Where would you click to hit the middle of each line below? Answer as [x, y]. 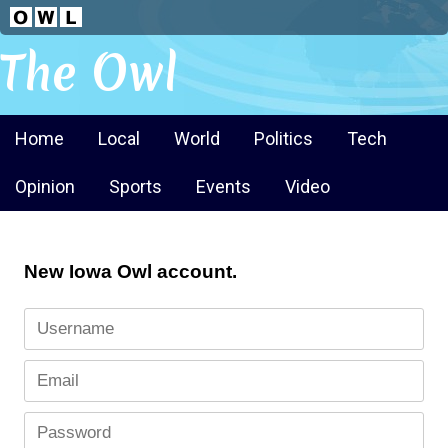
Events [223, 186]
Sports [135, 186]
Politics [283, 138]
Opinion [45, 186]
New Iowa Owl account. [130, 271]
